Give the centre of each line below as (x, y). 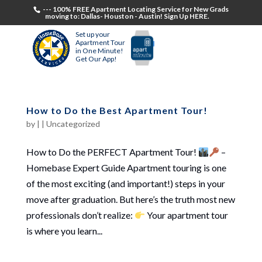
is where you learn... (64, 231)
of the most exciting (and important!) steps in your (125, 183)
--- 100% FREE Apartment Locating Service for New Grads (135, 9)
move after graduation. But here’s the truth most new (130, 199)
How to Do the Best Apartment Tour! (117, 110)
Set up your (92, 34)
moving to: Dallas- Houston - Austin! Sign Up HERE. (127, 16)
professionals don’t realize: (80, 215)
